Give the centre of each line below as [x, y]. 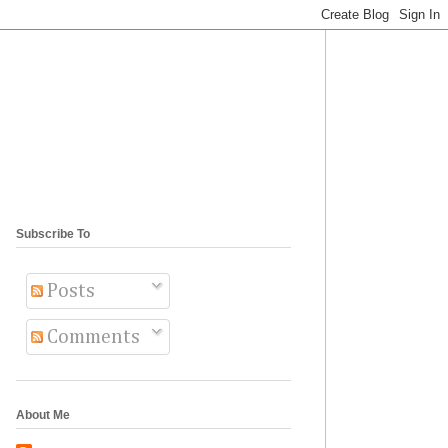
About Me [43, 414]
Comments [91, 336]
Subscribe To [53, 233]
